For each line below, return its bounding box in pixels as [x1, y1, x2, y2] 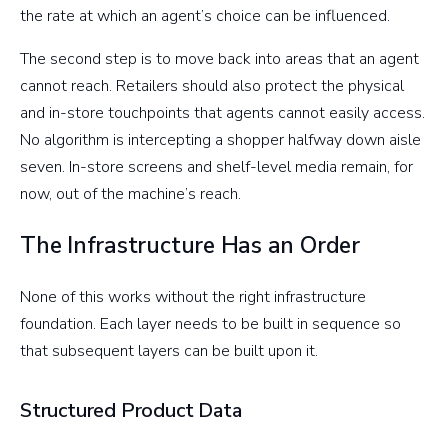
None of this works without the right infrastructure [20, 286, 366, 309]
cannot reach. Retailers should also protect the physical [20, 75, 404, 98]
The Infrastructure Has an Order [20, 230, 360, 262]
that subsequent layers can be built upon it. [20, 340, 318, 363]
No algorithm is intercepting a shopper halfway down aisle [20, 129, 421, 152]
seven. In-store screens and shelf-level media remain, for [20, 156, 413, 179]
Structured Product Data [20, 396, 242, 424]
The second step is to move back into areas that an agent [20, 48, 419, 71]
